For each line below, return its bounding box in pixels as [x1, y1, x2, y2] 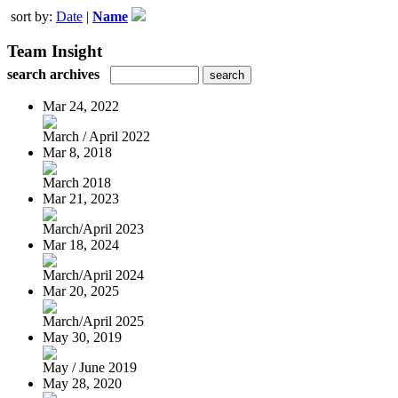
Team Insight [7, 41, 102, 60]
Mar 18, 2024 [43, 236, 119, 252]
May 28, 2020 [43, 375, 122, 391]
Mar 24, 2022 [43, 98, 119, 114]
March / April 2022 [43, 128, 150, 144]
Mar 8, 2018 [43, 144, 112, 160]
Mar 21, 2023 [43, 190, 119, 206]
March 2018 [43, 174, 111, 190]
